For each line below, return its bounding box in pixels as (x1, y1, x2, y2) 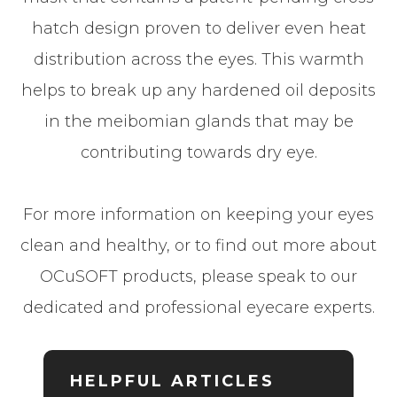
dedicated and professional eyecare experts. (22, 298, 375, 318)
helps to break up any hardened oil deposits (21, 81, 376, 101)
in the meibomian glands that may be (43, 112, 354, 132)
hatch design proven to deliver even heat (31, 19, 366, 39)
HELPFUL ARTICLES (70, 371, 275, 392)
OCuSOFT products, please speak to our (40, 267, 357, 287)
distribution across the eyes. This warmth (33, 50, 364, 70)
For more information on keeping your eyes (23, 205, 374, 225)
